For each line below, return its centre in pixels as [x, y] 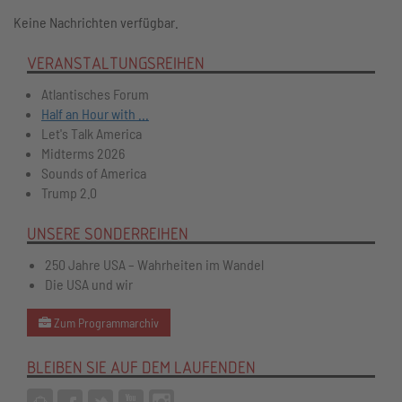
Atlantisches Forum [95, 94]
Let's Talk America [92, 133]
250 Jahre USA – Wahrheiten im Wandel [154, 264]
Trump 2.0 [69, 192]
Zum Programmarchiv [105, 323]
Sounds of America [94, 173]
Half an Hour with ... [95, 114]
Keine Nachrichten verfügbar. [96, 22]
